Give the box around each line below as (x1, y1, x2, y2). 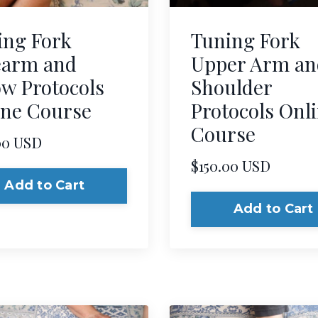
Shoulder (191, 73, 272, 100)
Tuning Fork (191, 26, 300, 53)
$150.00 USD (191, 155, 270, 175)
